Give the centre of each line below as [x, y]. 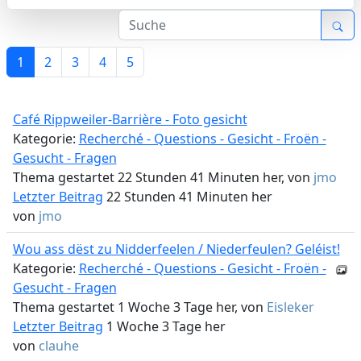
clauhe [58, 346]
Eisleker [290, 307]
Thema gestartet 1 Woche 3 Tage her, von [139, 307]
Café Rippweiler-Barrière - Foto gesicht [130, 119]
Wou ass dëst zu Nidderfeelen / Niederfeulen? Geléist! [176, 249]
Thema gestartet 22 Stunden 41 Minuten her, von [163, 177]
